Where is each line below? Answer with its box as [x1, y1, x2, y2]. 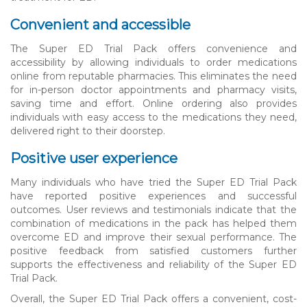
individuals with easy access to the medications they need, [10, 110, 297, 123]
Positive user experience [10, 149, 177, 167]
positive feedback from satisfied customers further [10, 244, 297, 257]
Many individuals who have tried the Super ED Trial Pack [10, 175, 297, 188]
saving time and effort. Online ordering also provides [10, 97, 297, 110]
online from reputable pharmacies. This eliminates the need [10, 69, 297, 82]
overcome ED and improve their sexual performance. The [10, 230, 297, 243]
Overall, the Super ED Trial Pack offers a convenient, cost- [10, 292, 297, 305]
